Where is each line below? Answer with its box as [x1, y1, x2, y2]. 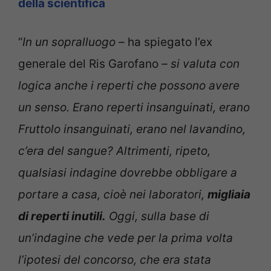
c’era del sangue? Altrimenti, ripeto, [18, 144, 211, 158]
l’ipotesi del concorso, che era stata [18, 253, 211, 267]
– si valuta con [158, 57, 240, 71]
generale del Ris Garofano [18, 57, 158, 71]
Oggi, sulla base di [106, 209, 209, 224]
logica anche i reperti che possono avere [18, 79, 240, 93]
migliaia [207, 188, 250, 202]
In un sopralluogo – [22, 35, 128, 50]
